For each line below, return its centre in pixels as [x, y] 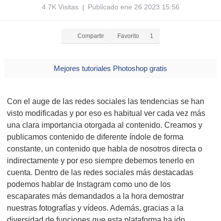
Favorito [128, 36]
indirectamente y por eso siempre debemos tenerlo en [101, 161]
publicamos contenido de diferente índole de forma [95, 137]
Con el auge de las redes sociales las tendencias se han [106, 101]
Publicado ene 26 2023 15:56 [131, 7]
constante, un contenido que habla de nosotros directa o [105, 149]
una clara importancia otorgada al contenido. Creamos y [105, 125]
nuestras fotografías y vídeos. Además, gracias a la [95, 208]
